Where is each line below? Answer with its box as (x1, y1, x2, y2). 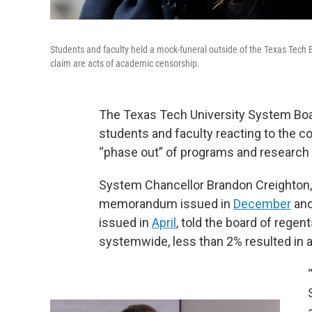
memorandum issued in (99, 196, 233, 212)
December (233, 196, 291, 212)
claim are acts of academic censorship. (50, 58, 200, 70)
